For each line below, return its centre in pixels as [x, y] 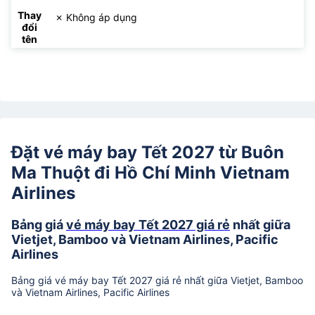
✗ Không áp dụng [96, 18]
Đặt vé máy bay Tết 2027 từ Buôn [148, 153]
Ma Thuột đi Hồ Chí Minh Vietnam [150, 173]
